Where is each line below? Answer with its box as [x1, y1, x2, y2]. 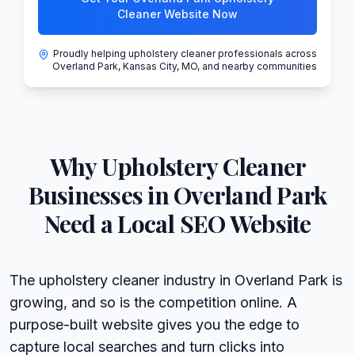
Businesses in [28, 178, 174, 211]
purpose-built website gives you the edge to [10, 315, 300, 333]
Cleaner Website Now [117, 6, 238, 21]
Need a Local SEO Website [44, 207, 311, 239]
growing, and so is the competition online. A [10, 293, 297, 311]
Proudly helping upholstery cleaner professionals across [52, 47, 317, 59]
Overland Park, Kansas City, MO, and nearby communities [52, 59, 317, 72]
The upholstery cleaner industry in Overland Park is [10, 271, 342, 288]
